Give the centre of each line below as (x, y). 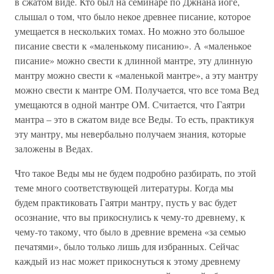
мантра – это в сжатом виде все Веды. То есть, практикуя (134, 119)
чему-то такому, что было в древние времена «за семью (130, 231)
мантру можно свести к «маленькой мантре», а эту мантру (136, 75)
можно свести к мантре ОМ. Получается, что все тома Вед (137, 90)
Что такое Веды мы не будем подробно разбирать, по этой (135, 173)
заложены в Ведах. (54, 148)
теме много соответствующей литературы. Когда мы (124, 187)
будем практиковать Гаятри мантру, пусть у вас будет (126, 202)
